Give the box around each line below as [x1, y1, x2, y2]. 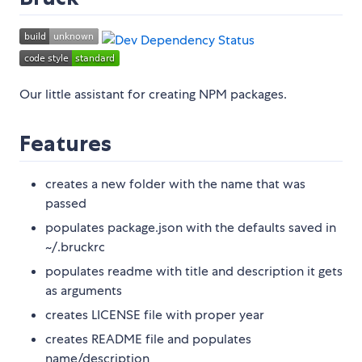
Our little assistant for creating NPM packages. [19, 86, 287, 103]
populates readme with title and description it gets [45, 263, 343, 280]
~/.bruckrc [45, 238, 105, 256]
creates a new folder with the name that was [45, 175, 305, 193]
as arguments [45, 282, 122, 300]
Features [19, 130, 112, 158]
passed [45, 195, 86, 213]
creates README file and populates [45, 330, 251, 348]
